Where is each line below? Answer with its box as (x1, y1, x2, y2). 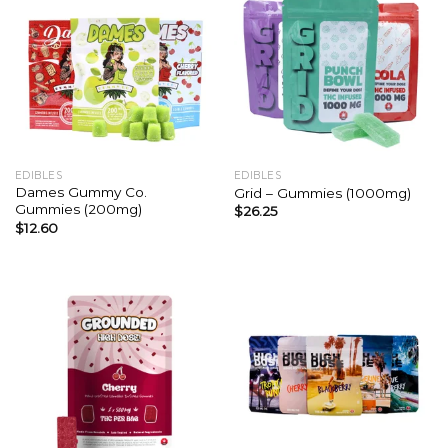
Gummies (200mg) (14, 201, 142, 218)
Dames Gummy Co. (14, 184, 147, 201)
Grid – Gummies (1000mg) (233, 185, 411, 202)
